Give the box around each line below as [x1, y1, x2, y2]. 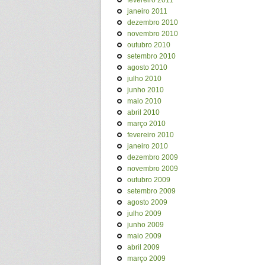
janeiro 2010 [127, 142, 168, 150]
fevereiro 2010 [127, 131, 174, 139]
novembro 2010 [127, 30, 178, 38]
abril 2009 [127, 243, 160, 251]
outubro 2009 [127, 176, 170, 184]
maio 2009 [127, 232, 161, 240]
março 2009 [127, 254, 166, 263]
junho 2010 [127, 86, 164, 94]
